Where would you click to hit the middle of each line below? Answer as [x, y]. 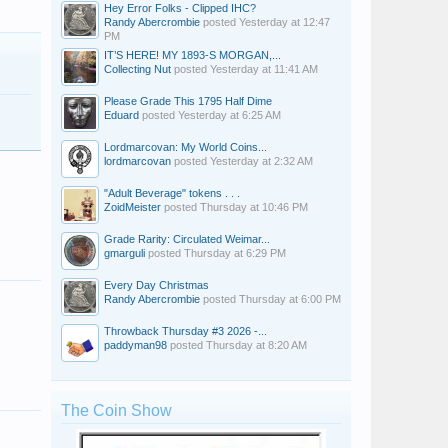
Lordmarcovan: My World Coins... [185, 147]
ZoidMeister [132, 207]
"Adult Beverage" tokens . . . [172, 193]
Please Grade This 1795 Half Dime [188, 101]
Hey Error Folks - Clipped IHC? [180, 8]
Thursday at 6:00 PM [290, 299]
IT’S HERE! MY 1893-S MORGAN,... [192, 55]
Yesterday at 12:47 [284, 22]
